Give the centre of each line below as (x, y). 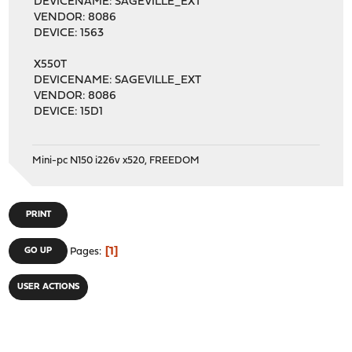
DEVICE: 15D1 (69, 112)
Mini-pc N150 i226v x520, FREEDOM (116, 160)
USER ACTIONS (49, 287)
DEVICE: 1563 (69, 33)
